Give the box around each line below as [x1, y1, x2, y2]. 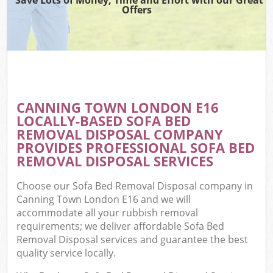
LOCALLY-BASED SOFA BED [16, 111, 191, 130]
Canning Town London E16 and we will [16, 193, 191, 207]
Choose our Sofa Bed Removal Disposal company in [16, 179, 253, 193]
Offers [121, 2, 152, 16]
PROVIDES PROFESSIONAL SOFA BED [16, 138, 255, 157]
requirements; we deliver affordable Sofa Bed [16, 219, 225, 233]
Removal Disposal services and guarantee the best [16, 233, 249, 247]
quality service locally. [16, 246, 116, 260]
